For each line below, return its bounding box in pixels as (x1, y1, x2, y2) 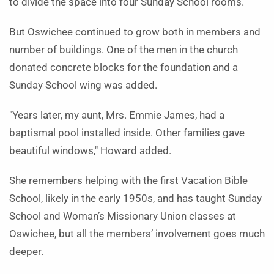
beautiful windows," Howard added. (9, 145, 171, 157)
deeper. (9, 246, 43, 257)
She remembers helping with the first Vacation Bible (9, 175, 248, 187)
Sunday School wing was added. (9, 80, 157, 91)
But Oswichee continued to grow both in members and (9, 26, 261, 38)
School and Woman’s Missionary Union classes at (9, 210, 236, 222)
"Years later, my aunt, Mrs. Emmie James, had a (9, 109, 224, 121)
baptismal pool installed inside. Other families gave (9, 127, 245, 139)
